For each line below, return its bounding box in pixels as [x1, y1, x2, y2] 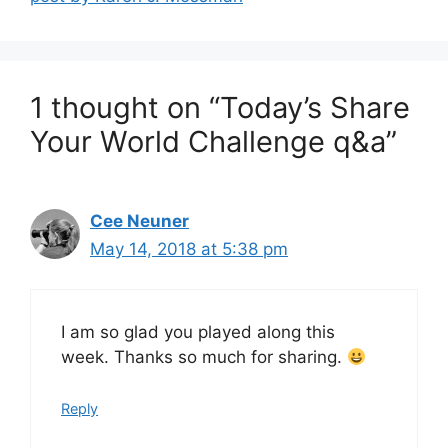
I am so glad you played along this [61, 322, 335, 343]
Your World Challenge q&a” [30, 123, 397, 159]
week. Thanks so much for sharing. [61, 347, 347, 368]
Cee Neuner [90, 210, 189, 231]
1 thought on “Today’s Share [30, 89, 410, 125]
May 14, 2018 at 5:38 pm [90, 238, 288, 259]
